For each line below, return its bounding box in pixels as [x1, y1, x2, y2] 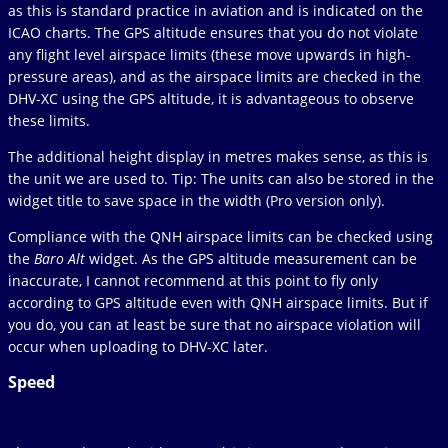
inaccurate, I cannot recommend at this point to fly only [8, 271, 378, 291]
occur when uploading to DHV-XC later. [8, 337, 268, 357]
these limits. [8, 111, 90, 131]
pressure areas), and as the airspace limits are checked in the [8, 67, 421, 87]
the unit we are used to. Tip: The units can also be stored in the [8, 169, 434, 189]
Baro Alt [34, 249, 85, 269]
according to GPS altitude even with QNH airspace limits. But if [8, 293, 428, 313]
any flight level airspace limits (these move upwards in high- [8, 45, 411, 65]
